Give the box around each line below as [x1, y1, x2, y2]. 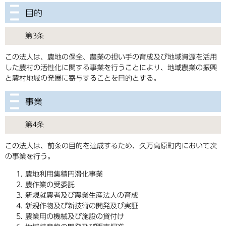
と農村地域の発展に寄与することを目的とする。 [5, 75, 160, 82]
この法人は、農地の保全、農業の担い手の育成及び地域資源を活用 [5, 53, 217, 61]
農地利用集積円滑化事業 [25, 171, 103, 178]
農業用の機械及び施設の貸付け [25, 213, 124, 220]
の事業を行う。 [5, 153, 54, 160]
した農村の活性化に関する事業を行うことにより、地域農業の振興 [5, 64, 217, 72]
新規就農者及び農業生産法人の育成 [25, 192, 138, 199]
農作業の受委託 [25, 181, 75, 189]
